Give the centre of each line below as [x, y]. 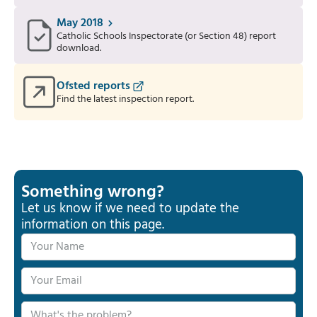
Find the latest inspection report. [125, 99]
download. [79, 48]
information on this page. [93, 225]
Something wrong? [93, 192]
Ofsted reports [93, 86]
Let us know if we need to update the [130, 209]
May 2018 [80, 23]
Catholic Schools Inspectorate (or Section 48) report [166, 36]
